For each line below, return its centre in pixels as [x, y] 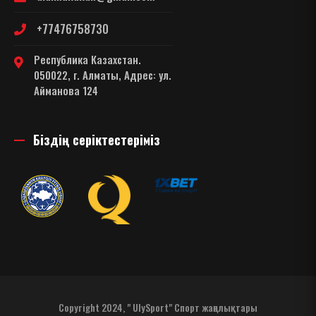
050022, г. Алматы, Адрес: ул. [103, 75]
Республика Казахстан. [87, 60]
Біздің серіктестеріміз [97, 140]
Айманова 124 [66, 91]
